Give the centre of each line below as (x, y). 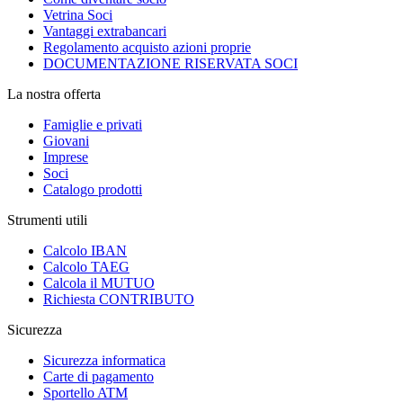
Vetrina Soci (78, 14)
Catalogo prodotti (93, 189)
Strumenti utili (47, 219)
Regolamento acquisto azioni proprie (147, 47)
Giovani (66, 140)
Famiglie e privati (93, 124)
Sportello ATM (85, 392)
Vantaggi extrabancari (105, 31)
